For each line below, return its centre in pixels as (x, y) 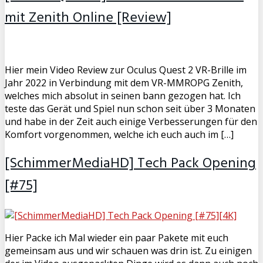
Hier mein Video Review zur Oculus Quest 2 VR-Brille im (126, 70)
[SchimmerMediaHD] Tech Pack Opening (130, 163)
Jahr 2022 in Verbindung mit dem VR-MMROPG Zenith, (124, 82)
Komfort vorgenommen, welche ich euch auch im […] (119, 134)
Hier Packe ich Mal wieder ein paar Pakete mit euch (117, 237)
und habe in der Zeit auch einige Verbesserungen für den (131, 121)
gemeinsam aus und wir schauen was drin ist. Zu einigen (128, 250)
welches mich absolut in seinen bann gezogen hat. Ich (123, 95)
